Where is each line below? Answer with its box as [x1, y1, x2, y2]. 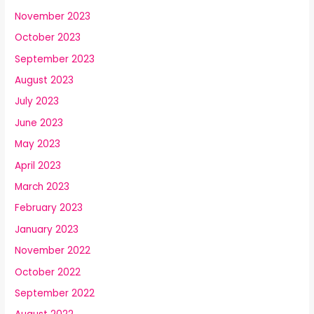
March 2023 [15, 179, 70, 193]
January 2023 [15, 222, 79, 236]
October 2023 [15, 31, 81, 45]
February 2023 [15, 201, 83, 215]
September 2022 [15, 287, 95, 300]
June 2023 [15, 116, 64, 130]
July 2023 [15, 95, 60, 109]
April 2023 [15, 158, 62, 172]
